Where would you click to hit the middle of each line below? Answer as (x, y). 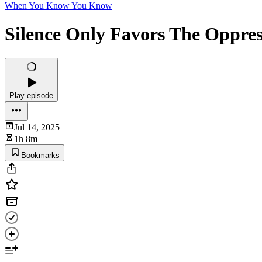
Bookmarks (40, 155)
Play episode (31, 95)
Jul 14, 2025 (37, 127)
